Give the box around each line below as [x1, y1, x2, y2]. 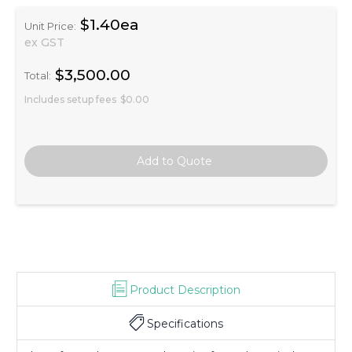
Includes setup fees [24, 93, 116, 105]
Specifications [147, 316, 223, 331]
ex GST [24, 35, 64, 49]
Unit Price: [24, 19, 76, 32]
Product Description [129, 282, 240, 297]
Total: [24, 69, 51, 82]
